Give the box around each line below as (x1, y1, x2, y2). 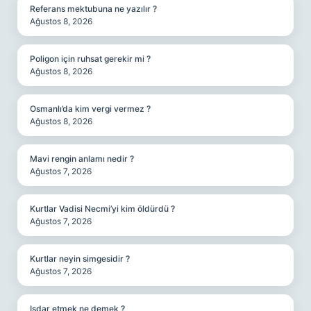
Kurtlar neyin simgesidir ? (30, 253, 130, 264)
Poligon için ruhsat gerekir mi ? (30, 53, 151, 64)
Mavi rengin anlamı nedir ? (30, 153, 134, 164)
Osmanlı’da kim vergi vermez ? (30, 103, 151, 114)
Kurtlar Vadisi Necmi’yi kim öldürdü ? (30, 203, 175, 214)
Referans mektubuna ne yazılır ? (30, 3, 157, 14)
